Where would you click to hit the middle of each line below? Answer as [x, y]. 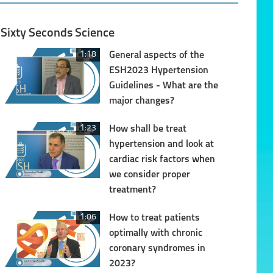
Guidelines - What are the [163, 86]
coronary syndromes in [157, 248]
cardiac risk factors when [162, 159]
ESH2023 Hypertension [158, 70]
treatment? [132, 190]
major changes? [141, 101]
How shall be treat [147, 129]
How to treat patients [154, 218]
